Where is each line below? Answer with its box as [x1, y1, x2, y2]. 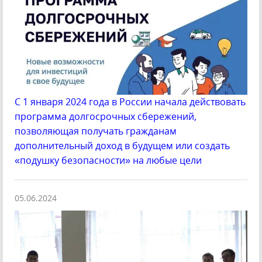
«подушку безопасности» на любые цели [15, 154, 202, 167]
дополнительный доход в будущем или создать [15, 139, 230, 153]
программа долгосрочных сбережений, [15, 110, 196, 123]
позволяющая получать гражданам [15, 125, 177, 138]
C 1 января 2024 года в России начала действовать [15, 95, 246, 109]
